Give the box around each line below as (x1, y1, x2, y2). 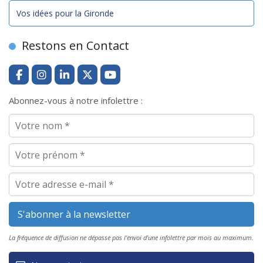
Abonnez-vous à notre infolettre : (9, 95, 143, 106)
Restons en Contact (22, 38, 129, 53)
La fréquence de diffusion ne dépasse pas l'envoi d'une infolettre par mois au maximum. (9, 233, 254, 242)
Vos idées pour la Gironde (16, 8, 114, 19)
